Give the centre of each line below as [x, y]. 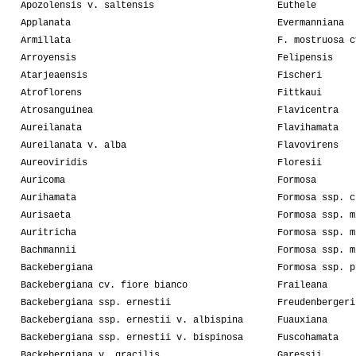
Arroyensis [48, 58]
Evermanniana [311, 23]
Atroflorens [51, 93]
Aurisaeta [46, 216]
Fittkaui [300, 93]
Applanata [46, 23]
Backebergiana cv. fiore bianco [104, 286]
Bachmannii [48, 251]
